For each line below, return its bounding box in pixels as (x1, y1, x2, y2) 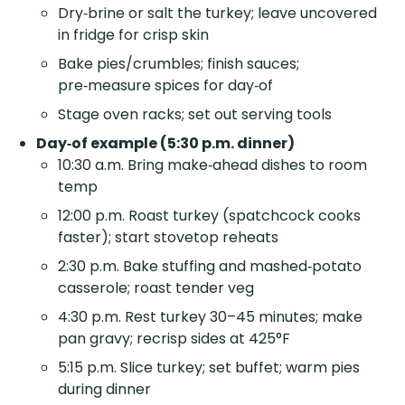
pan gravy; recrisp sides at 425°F (58, 327, 290, 349)
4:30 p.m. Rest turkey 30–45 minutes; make (58, 306, 363, 327)
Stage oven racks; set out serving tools (58, 103, 332, 125)
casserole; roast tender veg (58, 277, 254, 298)
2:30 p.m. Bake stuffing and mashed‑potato (58, 255, 362, 277)
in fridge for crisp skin (58, 24, 209, 45)
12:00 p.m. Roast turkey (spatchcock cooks (58, 204, 361, 226)
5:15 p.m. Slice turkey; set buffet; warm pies (58, 356, 360, 378)
